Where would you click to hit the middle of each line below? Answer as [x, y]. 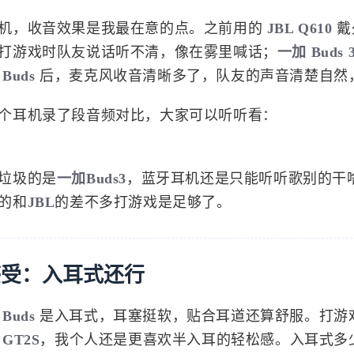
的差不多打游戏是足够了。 [143, 219]
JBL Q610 [299, 45]
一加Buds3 [92, 196]
